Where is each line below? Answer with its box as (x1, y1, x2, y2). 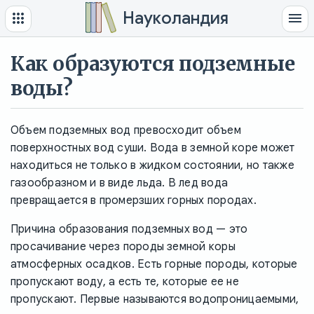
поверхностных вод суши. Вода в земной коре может (11, 140, 295, 155)
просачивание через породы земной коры (11, 239, 235, 254)
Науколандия (122, 8, 228, 29)
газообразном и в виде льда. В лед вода (11, 175, 228, 190)
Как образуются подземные (11, 50, 295, 76)
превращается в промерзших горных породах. (11, 193, 257, 207)
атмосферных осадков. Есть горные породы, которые (11, 257, 298, 271)
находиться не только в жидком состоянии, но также (11, 158, 294, 172)
